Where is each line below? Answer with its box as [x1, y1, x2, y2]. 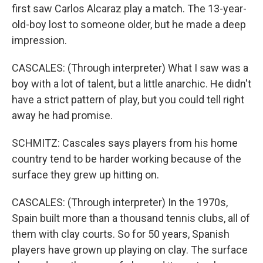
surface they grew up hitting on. [12, 168, 159, 181]
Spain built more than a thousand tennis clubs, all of [12, 212, 250, 224]
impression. [12, 34, 67, 46]
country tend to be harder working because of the [12, 153, 241, 165]
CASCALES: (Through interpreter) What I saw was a [12, 62, 248, 74]
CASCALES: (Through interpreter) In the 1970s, [12, 196, 228, 208]
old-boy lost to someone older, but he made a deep [12, 18, 246, 31]
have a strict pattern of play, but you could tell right [12, 93, 244, 106]
